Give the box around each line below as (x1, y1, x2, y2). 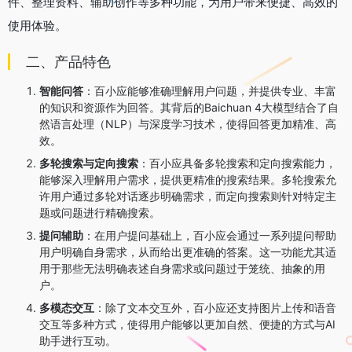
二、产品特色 (26, 53, 111, 70)
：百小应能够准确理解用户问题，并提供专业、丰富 (83, 83, 336, 97)
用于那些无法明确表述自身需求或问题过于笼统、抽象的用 (39, 261, 325, 275)
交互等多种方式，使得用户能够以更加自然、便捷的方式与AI (39, 317, 335, 331)
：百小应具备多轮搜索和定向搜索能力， (138, 156, 336, 170)
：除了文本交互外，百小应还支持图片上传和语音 (94, 300, 336, 314)
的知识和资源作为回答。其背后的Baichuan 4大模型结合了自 (39, 100, 339, 114)
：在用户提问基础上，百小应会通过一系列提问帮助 (83, 228, 336, 242)
